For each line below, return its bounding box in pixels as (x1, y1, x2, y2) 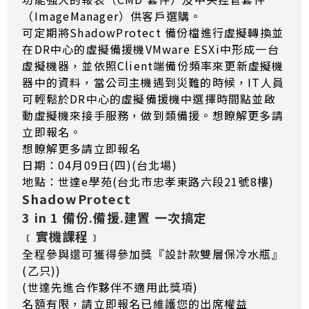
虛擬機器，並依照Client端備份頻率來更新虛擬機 (22, 57, 284, 74)
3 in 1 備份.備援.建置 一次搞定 (22, 208, 208, 227)
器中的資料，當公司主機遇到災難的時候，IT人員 (22, 74, 285, 91)
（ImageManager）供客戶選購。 (22, 8, 202, 25)
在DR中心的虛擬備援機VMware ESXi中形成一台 (22, 41, 279, 58)
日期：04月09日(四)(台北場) (22, 157, 177, 174)
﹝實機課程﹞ (22, 227, 102, 246)
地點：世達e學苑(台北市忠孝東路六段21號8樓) (22, 173, 275, 190)
